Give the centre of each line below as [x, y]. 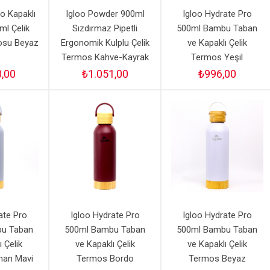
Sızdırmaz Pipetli [105, 29]
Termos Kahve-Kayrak [105, 58]
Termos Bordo [105, 258]
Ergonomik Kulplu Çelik [105, 43]
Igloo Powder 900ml [105, 14]
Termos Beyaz [217, 258]
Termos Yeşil [217, 58]
